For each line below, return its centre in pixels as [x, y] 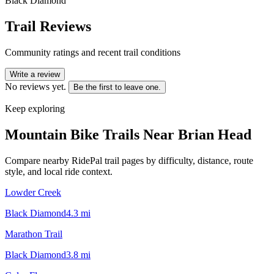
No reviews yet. [35, 86]
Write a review [35, 74]
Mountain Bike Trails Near [91, 134]
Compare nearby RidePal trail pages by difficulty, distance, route [129, 160]
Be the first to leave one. [117, 87]
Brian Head [215, 134]
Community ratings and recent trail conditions [93, 52]
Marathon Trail [34, 234]
